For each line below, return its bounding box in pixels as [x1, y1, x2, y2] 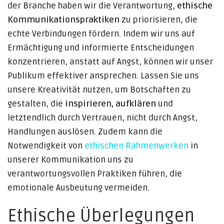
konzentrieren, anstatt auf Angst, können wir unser [7, 56, 213, 67]
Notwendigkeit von [7, 140, 84, 151]
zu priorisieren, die [119, 14, 197, 25]
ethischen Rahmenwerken [84, 140, 188, 151]
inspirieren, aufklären [65, 98, 156, 109]
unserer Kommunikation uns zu [7, 154, 133, 165]
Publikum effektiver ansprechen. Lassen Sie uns [7, 70, 199, 81]
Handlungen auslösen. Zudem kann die [7, 126, 162, 137]
